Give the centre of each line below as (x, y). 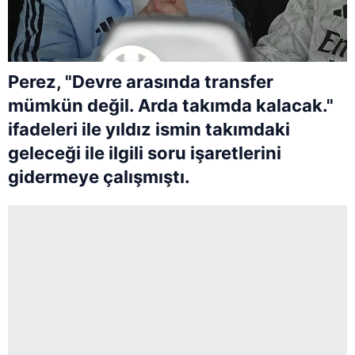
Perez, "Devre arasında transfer (141, 81)
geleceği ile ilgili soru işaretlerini (145, 153)
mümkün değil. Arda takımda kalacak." (171, 105)
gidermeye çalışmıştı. (99, 176)
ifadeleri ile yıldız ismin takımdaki (149, 129)
